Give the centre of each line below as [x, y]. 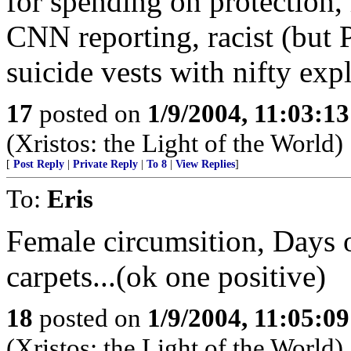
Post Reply [39, 164]
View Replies [205, 164]
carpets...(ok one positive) [166, 276]
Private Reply [105, 164]
